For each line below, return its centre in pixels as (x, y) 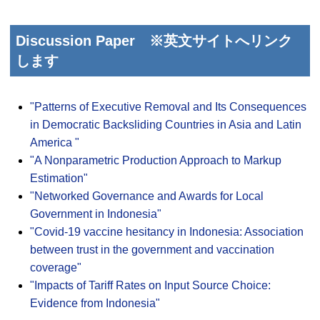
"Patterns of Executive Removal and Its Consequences (168, 106)
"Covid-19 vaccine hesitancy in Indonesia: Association (167, 231)
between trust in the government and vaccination (152, 249)
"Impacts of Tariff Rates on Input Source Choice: (150, 285)
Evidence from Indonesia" (95, 303)
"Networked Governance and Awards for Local (147, 196)
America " (55, 142)
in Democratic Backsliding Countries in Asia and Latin (166, 124)
